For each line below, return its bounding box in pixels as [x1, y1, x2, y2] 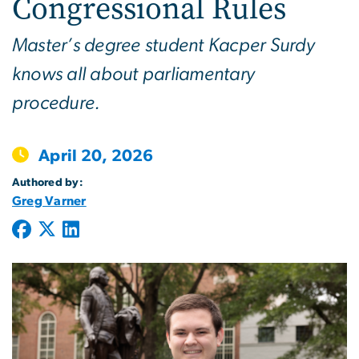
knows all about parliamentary [12, 64, 256, 84]
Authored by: [12, 176, 83, 188]
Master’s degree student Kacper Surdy [12, 35, 315, 55]
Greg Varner [12, 194, 87, 208]
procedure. [12, 93, 101, 113]
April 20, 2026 [38, 147, 154, 164]
